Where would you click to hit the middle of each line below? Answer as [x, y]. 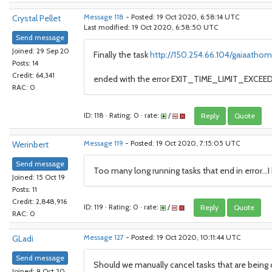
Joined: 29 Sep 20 [41, 51]
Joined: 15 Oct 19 [39, 178]
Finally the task [122, 55]
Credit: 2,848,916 [39, 202]
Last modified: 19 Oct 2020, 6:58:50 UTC [151, 27]
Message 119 [104, 143]
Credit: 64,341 [33, 76]
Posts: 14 [25, 63]
